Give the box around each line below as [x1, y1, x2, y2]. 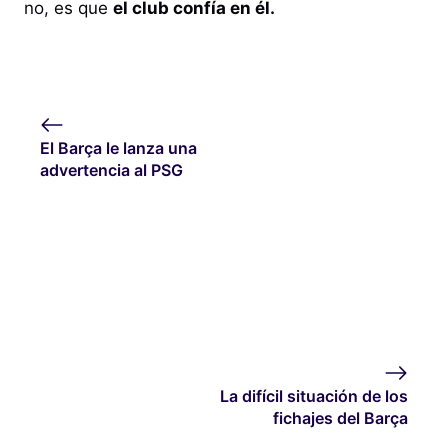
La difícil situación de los [220, 385, 408, 406]
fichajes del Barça [273, 407, 408, 428]
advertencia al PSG [40, 159, 183, 180]
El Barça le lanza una [40, 137, 197, 158]
